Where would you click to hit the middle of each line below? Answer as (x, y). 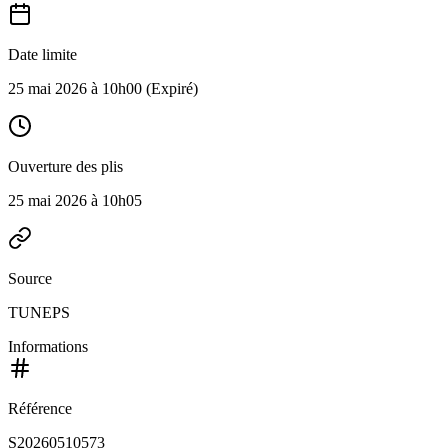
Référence (40, 408)
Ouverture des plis (65, 166)
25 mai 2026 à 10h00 (75, 88)
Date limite (42, 54)
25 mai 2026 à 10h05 (75, 200)
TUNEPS (39, 312)
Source (30, 278)
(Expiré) (170, 88)
